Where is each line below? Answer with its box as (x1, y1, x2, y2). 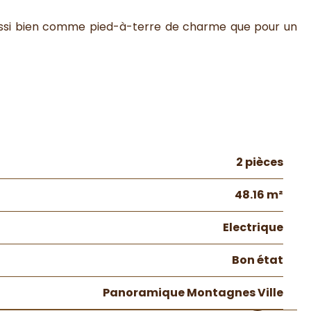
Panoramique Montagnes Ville (103, 285, 283, 301)
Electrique (223, 219, 283, 235)
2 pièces (236, 154, 283, 170)
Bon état (232, 252, 283, 268)
